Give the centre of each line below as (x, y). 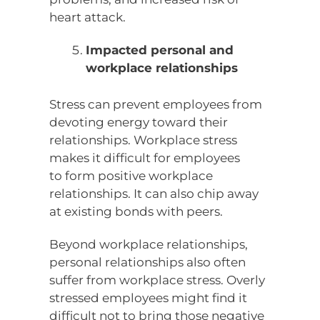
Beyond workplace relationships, (149, 244)
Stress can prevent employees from (156, 104)
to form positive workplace (131, 175)
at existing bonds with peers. (136, 211)
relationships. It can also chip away (154, 193)
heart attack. (88, 17)
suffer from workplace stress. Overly (157, 280)
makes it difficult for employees (145, 157)
